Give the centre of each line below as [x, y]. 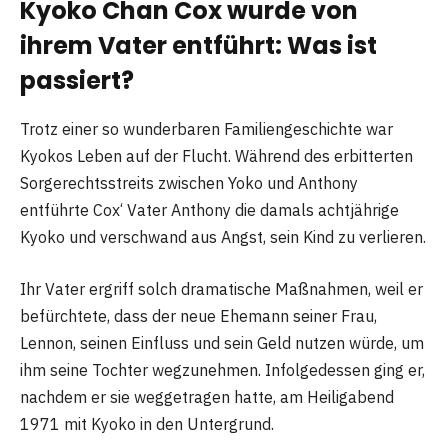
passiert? [77, 81]
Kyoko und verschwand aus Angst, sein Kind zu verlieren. [223, 237]
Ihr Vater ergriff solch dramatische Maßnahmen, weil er [221, 288]
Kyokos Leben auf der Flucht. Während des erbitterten [216, 156]
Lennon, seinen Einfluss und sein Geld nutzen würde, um [222, 342]
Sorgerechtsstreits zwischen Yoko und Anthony [189, 183]
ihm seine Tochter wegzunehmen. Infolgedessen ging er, [222, 369]
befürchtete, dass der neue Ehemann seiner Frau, [198, 315]
